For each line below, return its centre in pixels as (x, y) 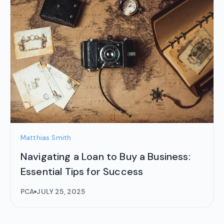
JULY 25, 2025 (61, 191)
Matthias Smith (46, 137)
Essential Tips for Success (82, 171)
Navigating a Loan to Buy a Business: (105, 156)
